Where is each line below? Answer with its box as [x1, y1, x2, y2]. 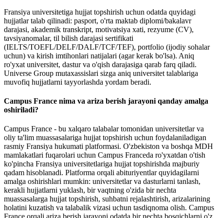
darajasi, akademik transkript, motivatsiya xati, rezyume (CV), [4, 25, 194, 34]
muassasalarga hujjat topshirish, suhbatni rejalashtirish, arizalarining [4, 195, 210, 203]
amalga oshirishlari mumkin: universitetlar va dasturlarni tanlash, [4, 177, 200, 186]
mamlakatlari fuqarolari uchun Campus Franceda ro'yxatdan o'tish [4, 151, 205, 160]
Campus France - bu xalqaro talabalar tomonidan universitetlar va [4, 125, 204, 133]
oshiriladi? [4, 105, 38, 114]
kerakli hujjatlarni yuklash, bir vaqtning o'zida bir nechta [4, 186, 176, 195]
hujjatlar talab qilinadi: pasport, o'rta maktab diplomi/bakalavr [4, 16, 191, 25]
